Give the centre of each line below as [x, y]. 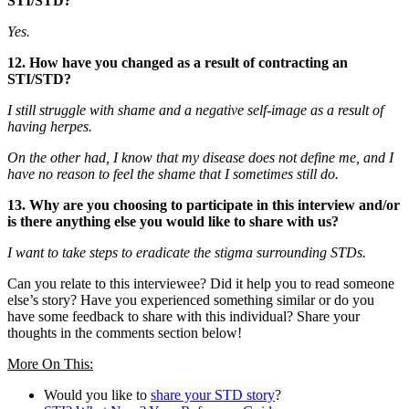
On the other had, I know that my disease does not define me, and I [200, 157]
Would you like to [97, 394]
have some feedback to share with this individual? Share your [184, 316]
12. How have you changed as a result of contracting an [178, 62]
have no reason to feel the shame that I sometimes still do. [173, 173]
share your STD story [213, 394]
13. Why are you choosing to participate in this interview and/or [204, 204]
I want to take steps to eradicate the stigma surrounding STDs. [187, 252]
